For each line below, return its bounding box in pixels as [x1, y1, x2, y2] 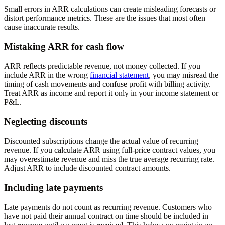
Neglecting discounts [4, 116, 87, 127]
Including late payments [4, 182, 103, 193]
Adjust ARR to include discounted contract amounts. [4, 164, 171, 173]
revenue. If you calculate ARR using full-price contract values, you [4, 146, 215, 155]
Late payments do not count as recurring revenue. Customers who [4, 202, 212, 211]
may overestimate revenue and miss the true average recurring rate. [4, 155, 214, 164]
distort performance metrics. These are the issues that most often [4, 14, 205, 23]
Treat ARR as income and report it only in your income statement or [4, 88, 218, 97]
